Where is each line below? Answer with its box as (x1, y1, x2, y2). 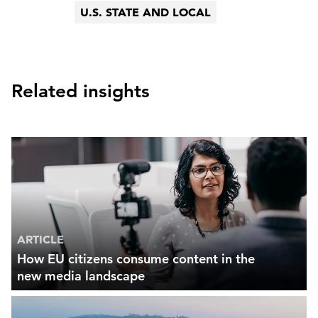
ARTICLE (17, 232, 64, 247)
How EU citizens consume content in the (17, 251, 255, 268)
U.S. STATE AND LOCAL (80, 5, 211, 20)
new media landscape (17, 268, 145, 285)
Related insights (11, 80, 150, 103)
